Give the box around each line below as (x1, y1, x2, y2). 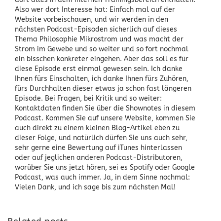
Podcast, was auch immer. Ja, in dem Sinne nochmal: (15, 173, 190, 182)
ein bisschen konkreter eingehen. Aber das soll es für (15, 54, 188, 63)
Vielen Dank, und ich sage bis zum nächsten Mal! (15, 183, 176, 191)
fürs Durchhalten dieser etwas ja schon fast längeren (15, 84, 191, 93)
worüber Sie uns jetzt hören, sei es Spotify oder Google (15, 163, 195, 172)
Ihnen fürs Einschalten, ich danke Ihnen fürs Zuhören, (15, 74, 188, 83)
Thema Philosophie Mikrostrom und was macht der (15, 35, 184, 43)
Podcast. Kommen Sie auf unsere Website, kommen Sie (15, 113, 195, 122)
